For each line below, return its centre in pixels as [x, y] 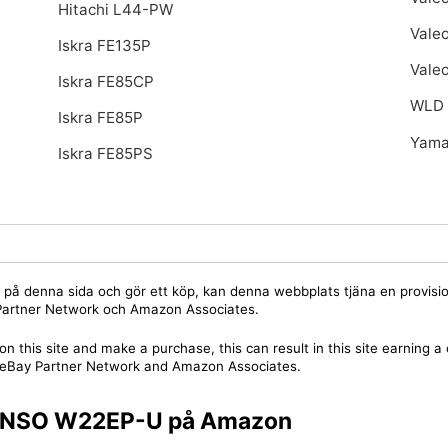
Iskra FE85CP [105, 82]
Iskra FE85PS [105, 154]
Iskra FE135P [104, 45]
